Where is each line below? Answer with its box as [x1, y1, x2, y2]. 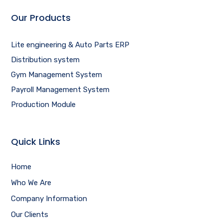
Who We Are [11, 178, 52, 187]
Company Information [11, 194, 88, 203]
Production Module [11, 100, 76, 109]
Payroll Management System [11, 85, 110, 94]
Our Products [11, 11, 71, 24]
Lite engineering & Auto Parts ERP [11, 40, 130, 49]
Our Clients [11, 210, 49, 219]
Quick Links [11, 135, 61, 148]
